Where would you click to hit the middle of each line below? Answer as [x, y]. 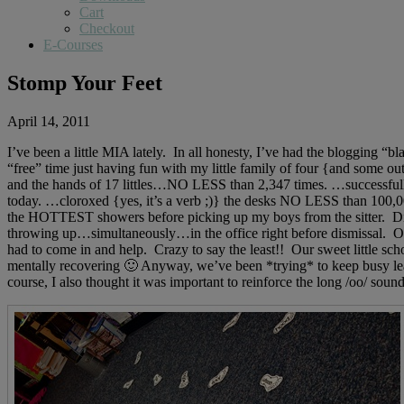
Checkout [107, 28]
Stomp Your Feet [85, 83]
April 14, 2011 [49, 121]
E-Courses [73, 44]
